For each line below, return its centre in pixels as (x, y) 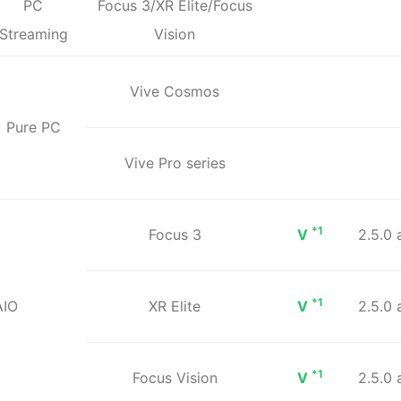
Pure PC (33, 127)
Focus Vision (175, 377)
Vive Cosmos (175, 91)
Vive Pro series (175, 162)
